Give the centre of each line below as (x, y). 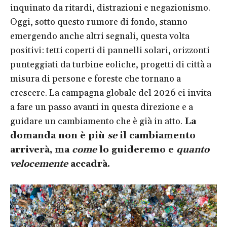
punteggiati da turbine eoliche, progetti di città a (111, 65)
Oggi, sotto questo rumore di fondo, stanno (99, 22)
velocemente (39, 164)
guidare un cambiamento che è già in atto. (97, 122)
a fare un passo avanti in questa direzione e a (102, 107)
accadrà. (89, 164)
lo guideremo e (137, 150)
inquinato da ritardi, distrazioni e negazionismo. (110, 8)
